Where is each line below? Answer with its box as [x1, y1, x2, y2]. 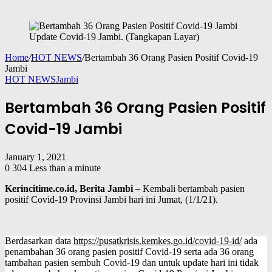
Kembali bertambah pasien [140, 183, 245, 194]
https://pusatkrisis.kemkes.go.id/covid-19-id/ [73, 236, 242, 246]
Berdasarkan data [5, 236, 73, 246]
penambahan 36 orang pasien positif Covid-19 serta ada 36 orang [5, 246, 254, 257]
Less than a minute [29, 163, 101, 174]
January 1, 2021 [5, 152, 66, 163]
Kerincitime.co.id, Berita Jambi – [5, 183, 140, 194]
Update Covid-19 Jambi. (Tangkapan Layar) [29, 32, 199, 42]
